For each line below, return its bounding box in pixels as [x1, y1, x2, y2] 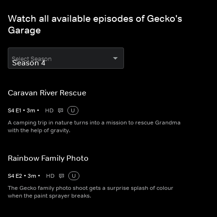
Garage [8, 24, 41, 36]
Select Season [12, 55, 52, 63]
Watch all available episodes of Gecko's [8, 13, 182, 24]
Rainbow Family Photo [8, 153, 89, 163]
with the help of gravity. [8, 126, 70, 134]
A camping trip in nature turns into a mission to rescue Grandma [8, 119, 181, 126]
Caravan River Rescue [8, 88, 86, 97]
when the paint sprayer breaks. [8, 192, 91, 200]
